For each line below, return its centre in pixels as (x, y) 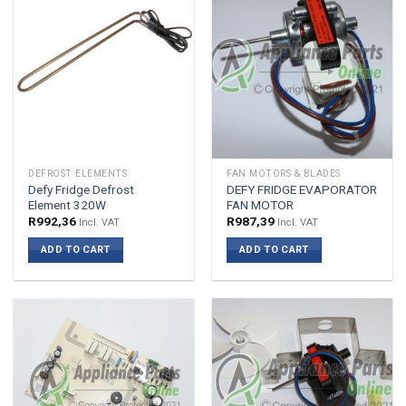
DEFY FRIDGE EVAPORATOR (302, 189)
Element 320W (68, 204)
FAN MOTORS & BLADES (284, 174)
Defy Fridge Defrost (82, 189)
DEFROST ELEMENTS (78, 174)
